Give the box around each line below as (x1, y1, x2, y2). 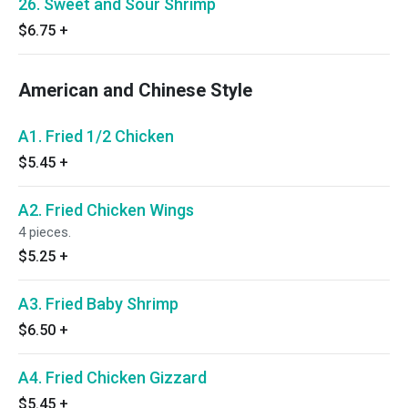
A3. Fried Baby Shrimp (18, 294, 178, 313)
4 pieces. (18, 224, 71, 240)
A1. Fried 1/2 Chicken (18, 127, 174, 146)
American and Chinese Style (18, 79, 252, 101)
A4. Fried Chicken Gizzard (18, 368, 207, 387)
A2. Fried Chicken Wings (18, 200, 194, 219)
